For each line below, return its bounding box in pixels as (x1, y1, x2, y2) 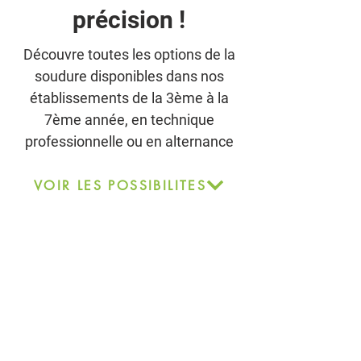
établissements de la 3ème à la (29, 89, 229, 106)
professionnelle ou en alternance (24, 133, 234, 150)
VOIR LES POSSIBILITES (33, 176, 207, 194)
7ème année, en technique (44, 111, 214, 128)
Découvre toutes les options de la (23, 46, 235, 63)
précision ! (73, 6, 185, 34)
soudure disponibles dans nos (34, 68, 224, 85)
